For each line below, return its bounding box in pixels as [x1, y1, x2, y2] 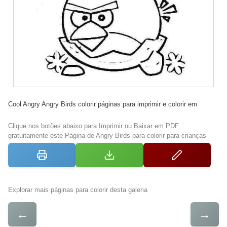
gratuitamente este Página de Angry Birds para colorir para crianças [8, 131, 206, 139]
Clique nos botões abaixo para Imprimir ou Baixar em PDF [8, 122, 179, 130]
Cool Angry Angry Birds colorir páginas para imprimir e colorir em [8, 100, 197, 108]
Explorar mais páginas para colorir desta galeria [8, 185, 147, 194]
